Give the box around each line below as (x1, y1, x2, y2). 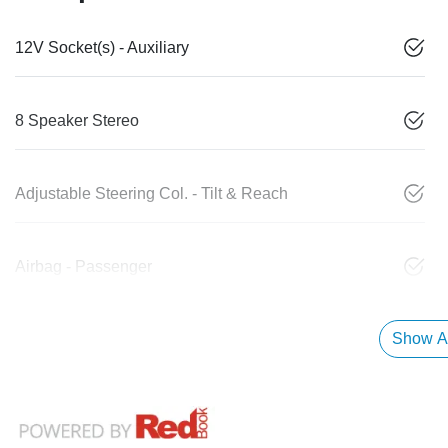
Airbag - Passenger (15, 258, 152, 276)
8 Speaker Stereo (15, 112, 139, 130)
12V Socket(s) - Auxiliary (15, 39, 189, 57)
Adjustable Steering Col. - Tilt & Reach (15, 185, 288, 203)
